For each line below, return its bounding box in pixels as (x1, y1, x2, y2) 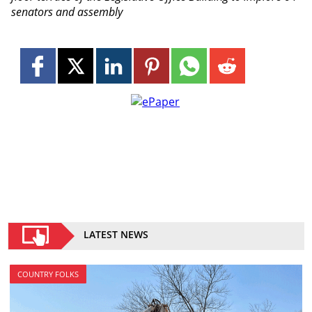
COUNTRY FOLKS (17, 268, 79, 279)
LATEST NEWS (84, 227, 149, 241)
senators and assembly (10, 4, 123, 20)
